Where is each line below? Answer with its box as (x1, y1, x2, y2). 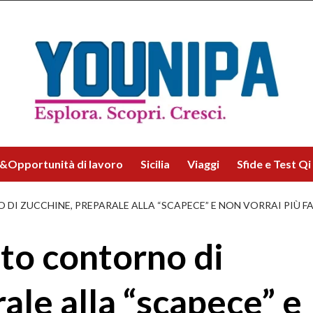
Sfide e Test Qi (237, 157, 311, 170)
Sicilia (140, 157, 170, 170)
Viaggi (187, 157, 219, 170)
